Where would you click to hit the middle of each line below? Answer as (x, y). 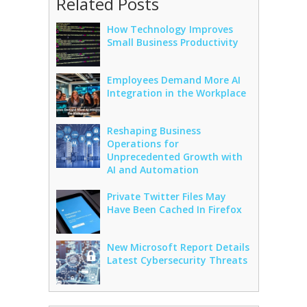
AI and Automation (152, 169)
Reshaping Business (153, 130)
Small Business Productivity (172, 42)
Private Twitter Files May (166, 196)
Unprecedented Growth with (174, 156)
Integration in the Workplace (176, 93)
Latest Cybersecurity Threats (177, 260)
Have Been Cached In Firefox (174, 209)
